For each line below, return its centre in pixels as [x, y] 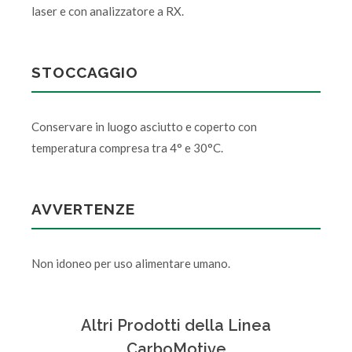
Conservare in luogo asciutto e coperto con [144, 126]
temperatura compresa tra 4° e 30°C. [127, 147]
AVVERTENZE [83, 209]
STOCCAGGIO [85, 72]
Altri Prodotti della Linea [176, 325]
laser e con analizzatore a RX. [108, 11]
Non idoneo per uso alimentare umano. [131, 263]
